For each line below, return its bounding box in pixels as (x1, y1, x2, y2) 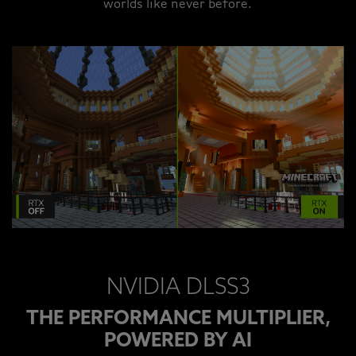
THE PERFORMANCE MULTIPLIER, (25, 309, 331, 329)
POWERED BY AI (104, 331, 252, 351)
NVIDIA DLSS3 (106, 277, 250, 300)
